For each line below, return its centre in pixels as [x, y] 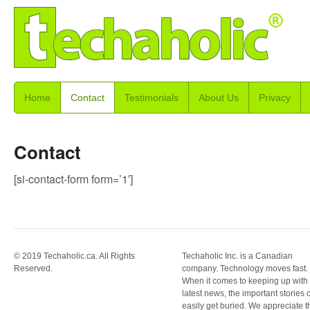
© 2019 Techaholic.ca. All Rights [74, 256]
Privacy [275, 98]
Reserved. [33, 269]
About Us [219, 98]
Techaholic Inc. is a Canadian [237, 256]
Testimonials [152, 98]
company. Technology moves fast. [245, 269]
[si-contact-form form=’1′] [73, 179]
